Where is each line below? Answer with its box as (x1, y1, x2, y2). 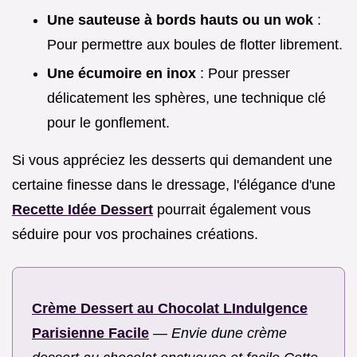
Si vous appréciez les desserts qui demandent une (12, 152, 332, 169)
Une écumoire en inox (47, 65, 196, 82)
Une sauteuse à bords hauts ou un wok (47, 11, 313, 28)
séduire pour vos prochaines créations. (12, 226, 258, 243)
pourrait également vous (153, 202, 311, 218)
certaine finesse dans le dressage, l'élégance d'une (12, 177, 335, 194)
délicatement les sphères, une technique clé (47, 90, 326, 107)
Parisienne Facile (32, 325, 149, 342)
